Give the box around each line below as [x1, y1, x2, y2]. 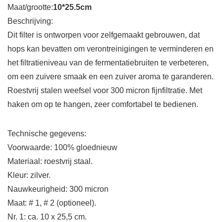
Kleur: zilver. [7, 171, 51, 180]
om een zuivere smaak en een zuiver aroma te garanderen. [7, 72, 214, 81]
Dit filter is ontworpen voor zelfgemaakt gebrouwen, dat [7, 31, 200, 40]
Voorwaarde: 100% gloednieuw [7, 143, 117, 152]
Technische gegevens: [7, 129, 86, 138]
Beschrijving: [7, 17, 53, 26]
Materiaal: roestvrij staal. [7, 157, 93, 166]
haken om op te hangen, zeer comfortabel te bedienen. [7, 100, 198, 109]
